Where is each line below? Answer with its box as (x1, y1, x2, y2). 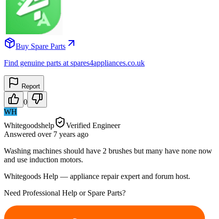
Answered (4, 130, 38, 138)
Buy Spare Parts (16, 42, 66, 50)
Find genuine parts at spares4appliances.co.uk (4, 58, 145, 67)
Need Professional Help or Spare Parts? (4, 188, 126, 197)
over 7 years (38, 130, 75, 138)
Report (20, 82, 40, 90)
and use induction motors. (4, 155, 83, 164)
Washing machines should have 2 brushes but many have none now (4, 146, 212, 155)
